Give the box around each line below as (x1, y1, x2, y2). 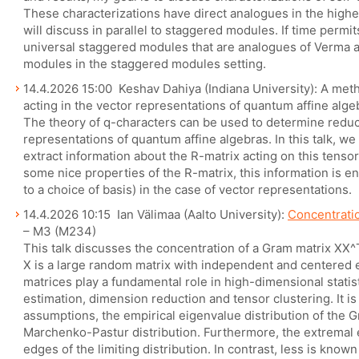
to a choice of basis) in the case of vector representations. (23, 182, 352, 197)
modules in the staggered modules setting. (23, 56, 266, 71)
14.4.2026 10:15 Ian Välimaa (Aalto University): (23, 207, 288, 222)
